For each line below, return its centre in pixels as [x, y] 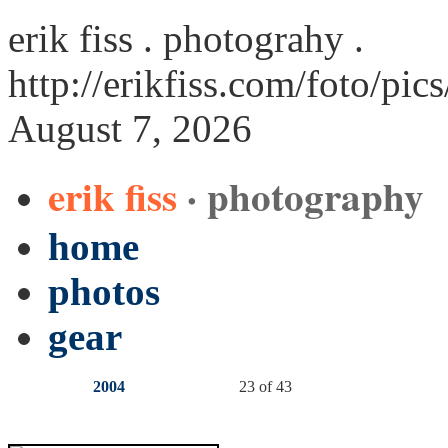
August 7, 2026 [130, 128]
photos [104, 291]
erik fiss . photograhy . [186, 38]
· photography [305, 195]
